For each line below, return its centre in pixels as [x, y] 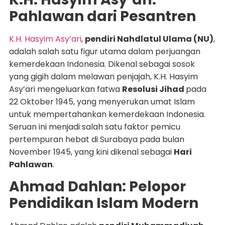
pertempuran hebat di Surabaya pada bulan [96, 140]
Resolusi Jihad [154, 89]
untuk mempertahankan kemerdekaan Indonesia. [107, 115]
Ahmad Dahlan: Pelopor [97, 186]
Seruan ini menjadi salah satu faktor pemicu [94, 127]
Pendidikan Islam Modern [103, 203]
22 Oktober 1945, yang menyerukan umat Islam [102, 102]
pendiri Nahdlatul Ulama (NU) [149, 39]
